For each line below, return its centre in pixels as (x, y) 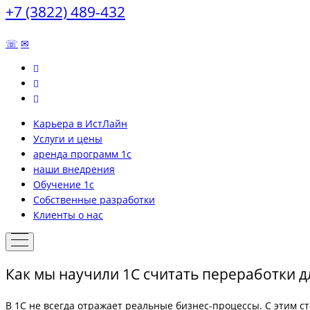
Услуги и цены (68, 138)
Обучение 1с (64, 184)
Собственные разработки (94, 199)
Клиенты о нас (68, 215)
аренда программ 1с (82, 154)
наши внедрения (74, 169)
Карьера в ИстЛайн (80, 123)
